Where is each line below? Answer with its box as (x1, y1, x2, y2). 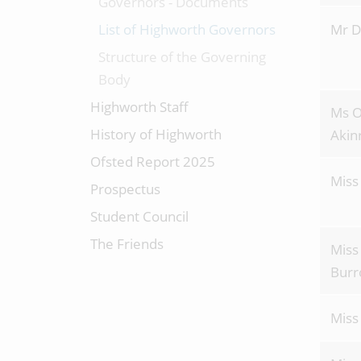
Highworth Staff (90, 98, 189, 116)
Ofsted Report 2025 (90, 152, 215, 171)
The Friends (90, 234, 164, 253)
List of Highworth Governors (98, 20, 276, 39)
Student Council (90, 207, 189, 226)
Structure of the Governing (98, 48, 266, 66)
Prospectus (90, 180, 160, 198)
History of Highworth (90, 125, 222, 143)
